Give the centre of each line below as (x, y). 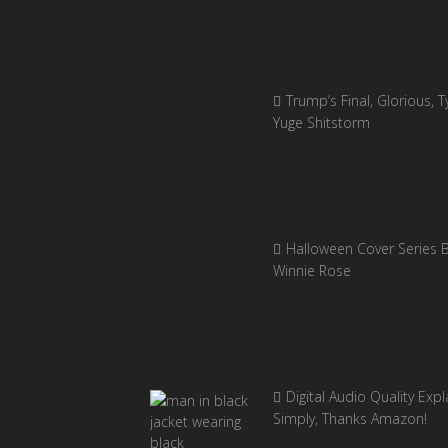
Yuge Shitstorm (321, 123)
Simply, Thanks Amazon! (349, 418)
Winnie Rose (311, 270)
